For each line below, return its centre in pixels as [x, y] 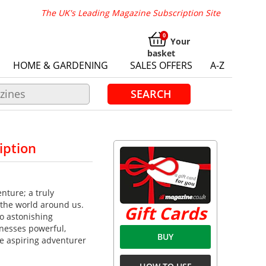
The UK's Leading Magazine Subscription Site [131, 13]
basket [161, 53]
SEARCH [151, 94]
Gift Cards [165, 213]
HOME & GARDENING [61, 65]
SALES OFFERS [161, 65]
